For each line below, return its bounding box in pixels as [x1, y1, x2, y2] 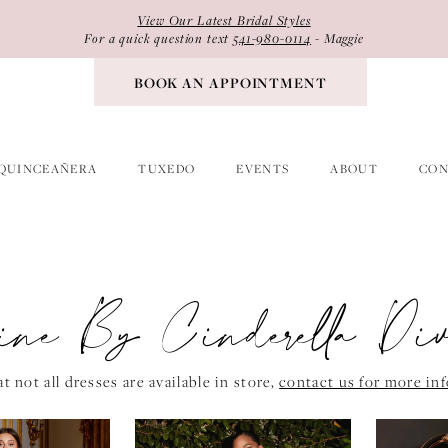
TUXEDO [138, 160, 196, 178]
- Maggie [311, 29, 364, 47]
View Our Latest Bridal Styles [137, 11, 311, 29]
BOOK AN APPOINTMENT [133, 72, 327, 92]
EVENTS [236, 160, 290, 178]
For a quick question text [84, 29, 234, 47]
